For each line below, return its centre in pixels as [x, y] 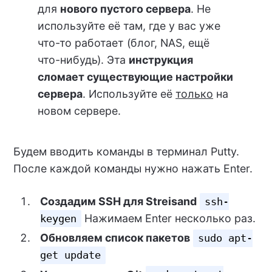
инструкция [161, 60]
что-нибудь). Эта [83, 60]
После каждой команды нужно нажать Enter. [133, 168]
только [195, 94]
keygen [58, 218]
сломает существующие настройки [136, 77]
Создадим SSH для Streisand [118, 201]
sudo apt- [226, 238]
